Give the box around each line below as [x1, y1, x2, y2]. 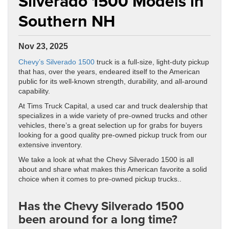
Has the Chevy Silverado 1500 [18, 197, 184, 215]
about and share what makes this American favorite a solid [18, 166, 207, 174]
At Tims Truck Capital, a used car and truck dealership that [18, 102, 208, 110]
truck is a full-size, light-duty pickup [95, 58, 209, 66]
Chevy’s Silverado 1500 [18, 58, 95, 66]
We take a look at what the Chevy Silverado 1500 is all [18, 156, 194, 164]
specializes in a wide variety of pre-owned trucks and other [18, 112, 208, 120]
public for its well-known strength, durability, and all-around [18, 78, 208, 86]
